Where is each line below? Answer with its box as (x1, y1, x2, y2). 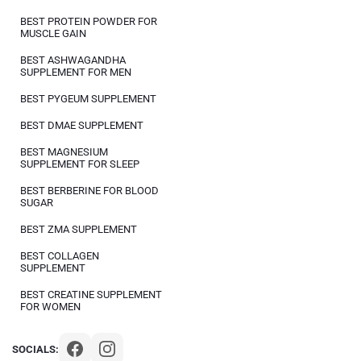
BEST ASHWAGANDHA (20, 54, 126, 66)
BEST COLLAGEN (20, 250, 99, 262)
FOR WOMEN (20, 301, 81, 313)
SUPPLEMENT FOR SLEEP (20, 158, 139, 170)
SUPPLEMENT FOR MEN (20, 66, 131, 78)
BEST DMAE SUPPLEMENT (20, 119, 143, 131)
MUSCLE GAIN (20, 27, 86, 39)
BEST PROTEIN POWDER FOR (20, 15, 157, 27)
